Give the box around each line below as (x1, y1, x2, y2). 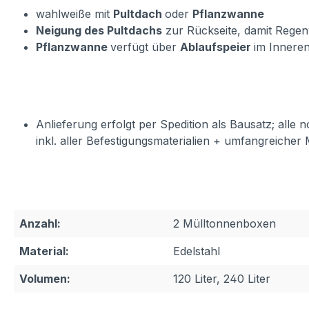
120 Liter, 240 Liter (173, 272, 270, 286)
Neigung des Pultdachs (36, 23, 162, 38)
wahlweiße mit (36, 7, 113, 21)
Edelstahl (173, 244, 220, 259)
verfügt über (110, 40, 180, 54)
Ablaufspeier (180, 40, 254, 54)
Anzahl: (19, 217, 61, 231)
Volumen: (19, 272, 70, 286)
